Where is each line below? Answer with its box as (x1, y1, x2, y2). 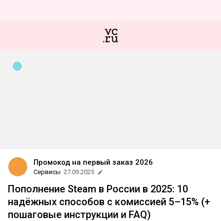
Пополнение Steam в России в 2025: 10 (8, 183, 188, 195)
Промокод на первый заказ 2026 (34, 158, 153, 167)
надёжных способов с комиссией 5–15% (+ (8, 196, 210, 208)
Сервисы (34, 168, 61, 176)
